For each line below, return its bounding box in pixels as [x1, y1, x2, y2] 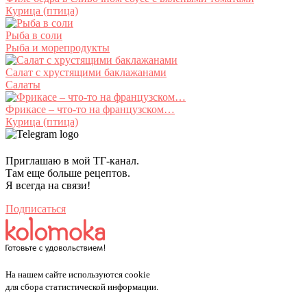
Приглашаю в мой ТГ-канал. [5, 155, 139, 167]
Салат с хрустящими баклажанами [5, 66, 167, 78]
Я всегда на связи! [5, 180, 90, 191]
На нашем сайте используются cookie [5, 269, 150, 280]
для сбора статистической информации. [5, 282, 158, 292]
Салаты [5, 79, 40, 90]
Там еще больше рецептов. [5, 167, 130, 179]
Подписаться [5, 203, 66, 214]
